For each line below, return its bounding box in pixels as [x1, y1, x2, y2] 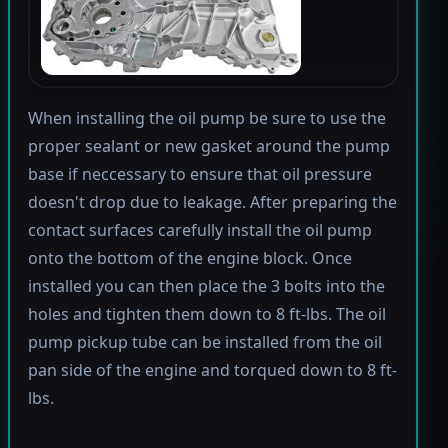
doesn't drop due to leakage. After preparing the [27, 191, 397, 214]
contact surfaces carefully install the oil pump [27, 219, 372, 242]
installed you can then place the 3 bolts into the [27, 275, 385, 298]
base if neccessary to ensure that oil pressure [27, 163, 372, 186]
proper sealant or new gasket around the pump [27, 135, 390, 158]
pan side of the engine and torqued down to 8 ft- [27, 359, 397, 382]
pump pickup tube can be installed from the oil [27, 331, 382, 354]
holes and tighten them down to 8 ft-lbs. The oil [27, 303, 386, 326]
